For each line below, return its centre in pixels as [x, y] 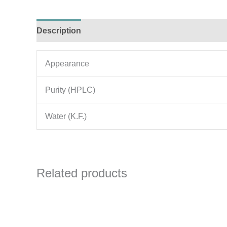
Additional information [134, 31]
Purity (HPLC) [70, 90]
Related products [82, 173]
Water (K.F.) [66, 116]
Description [59, 31]
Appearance [67, 64]
